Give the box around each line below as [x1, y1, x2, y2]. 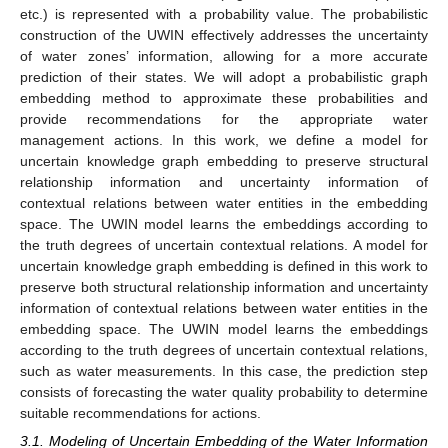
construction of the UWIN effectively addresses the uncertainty [20, 26, 428, 43]
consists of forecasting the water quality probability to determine [20, 383, 428, 400]
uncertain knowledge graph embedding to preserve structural [20, 152, 428, 169]
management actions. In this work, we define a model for [20, 131, 428, 148]
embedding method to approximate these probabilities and [20, 89, 428, 106]
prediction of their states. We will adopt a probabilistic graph [20, 68, 428, 85]
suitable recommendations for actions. [20, 404, 261, 421]
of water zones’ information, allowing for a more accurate [20, 47, 428, 64]
